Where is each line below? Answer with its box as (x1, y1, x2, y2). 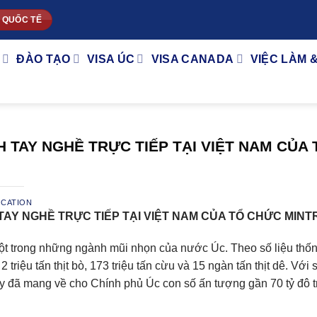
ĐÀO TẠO (16, 53, 71, 65)
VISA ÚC (87, 53, 135, 65)
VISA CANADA (151, 53, 234, 65)
